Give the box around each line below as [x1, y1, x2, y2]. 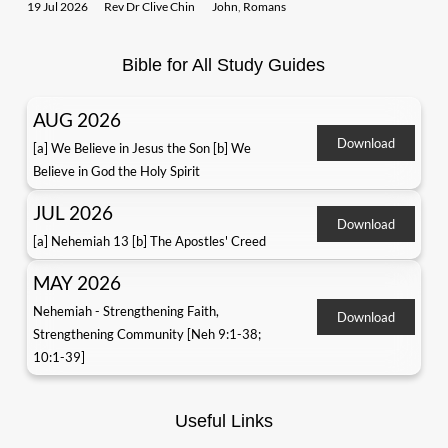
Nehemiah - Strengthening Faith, [32, 303, 219, 319]
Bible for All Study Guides [122, 55, 326, 75]
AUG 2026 [32, 108, 121, 131]
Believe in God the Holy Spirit [32, 163, 200, 179]
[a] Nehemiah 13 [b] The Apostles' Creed [32, 233, 266, 249]
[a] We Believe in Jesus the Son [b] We [32, 140, 251, 156]
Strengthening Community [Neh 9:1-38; [32, 326, 261, 342]
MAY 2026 [32, 271, 121, 294]
